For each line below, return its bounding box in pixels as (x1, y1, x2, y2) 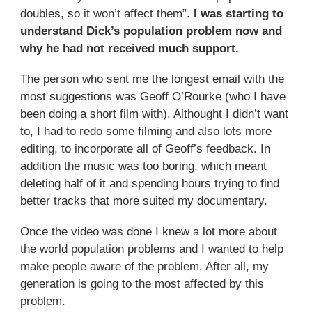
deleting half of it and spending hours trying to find (19, 177, 279, 191)
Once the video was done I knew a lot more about (19, 225, 277, 239)
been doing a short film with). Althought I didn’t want (19, 107, 288, 121)
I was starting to (193, 6, 283, 20)
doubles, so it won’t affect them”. (19, 6, 194, 20)
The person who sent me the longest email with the (19, 72, 284, 86)
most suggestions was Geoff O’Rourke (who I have (19, 90, 286, 104)
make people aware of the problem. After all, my (19, 260, 269, 274)
